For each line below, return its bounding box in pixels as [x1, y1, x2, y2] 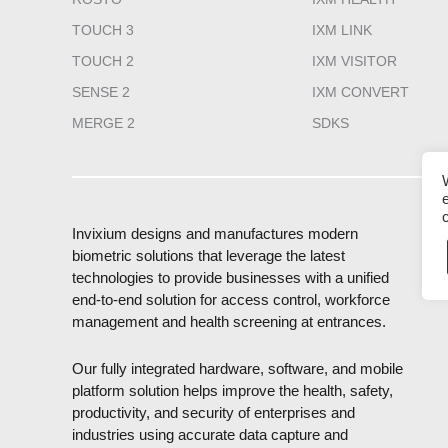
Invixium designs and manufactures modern [72, 225, 358, 243]
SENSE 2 [72, 84, 130, 101]
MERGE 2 [72, 115, 135, 132]
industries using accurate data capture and [72, 426, 348, 444]
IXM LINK [312, 22, 372, 39]
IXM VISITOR [312, 53, 397, 70]
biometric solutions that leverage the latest [72, 247, 345, 265]
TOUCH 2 [72, 53, 134, 70]
